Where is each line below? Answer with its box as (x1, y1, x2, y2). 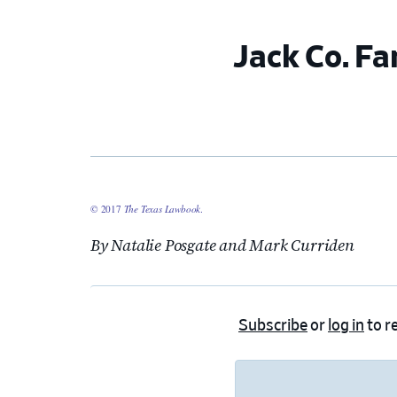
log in (328, 318, 364, 334)
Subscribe (238, 318, 307, 334)
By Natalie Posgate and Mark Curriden (90, 234, 354, 256)
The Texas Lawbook (123, 202, 201, 215)
